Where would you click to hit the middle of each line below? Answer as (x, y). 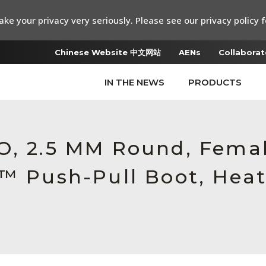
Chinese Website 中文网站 (108, 52)
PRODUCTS (215, 82)
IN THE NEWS (134, 82)
